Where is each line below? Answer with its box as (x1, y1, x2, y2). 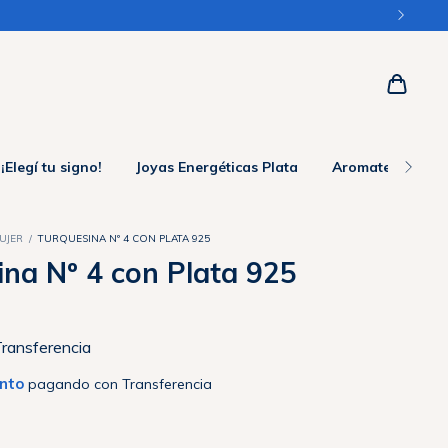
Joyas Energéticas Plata (136, 157, 298, 176)
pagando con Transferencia (24, 374, 213, 393)
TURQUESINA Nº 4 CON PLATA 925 (38, 231, 211, 245)
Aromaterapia (332, 157, 428, 176)
